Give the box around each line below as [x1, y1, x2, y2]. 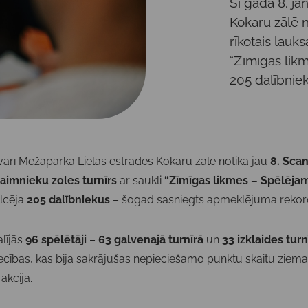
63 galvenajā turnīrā [98, 232, 204, 246]
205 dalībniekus [27, 192, 111, 206]
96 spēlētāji [25, 232, 87, 246]
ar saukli [117, 173, 165, 187]
